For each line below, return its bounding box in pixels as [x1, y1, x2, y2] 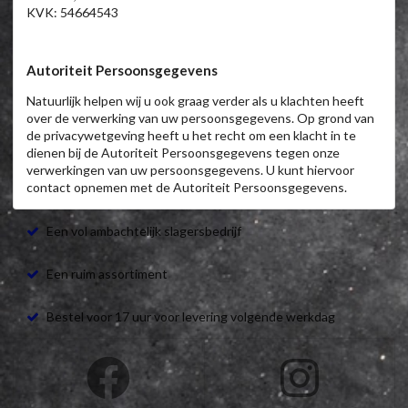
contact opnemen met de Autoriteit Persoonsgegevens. [26, 179, 347, 196]
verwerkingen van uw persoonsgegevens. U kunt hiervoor [26, 162, 354, 178]
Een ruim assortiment [44, 266, 168, 282]
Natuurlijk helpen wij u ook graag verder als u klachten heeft [26, 93, 364, 109]
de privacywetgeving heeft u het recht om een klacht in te [26, 127, 356, 144]
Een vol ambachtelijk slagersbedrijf [44, 223, 242, 240]
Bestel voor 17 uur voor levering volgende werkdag [44, 309, 336, 325]
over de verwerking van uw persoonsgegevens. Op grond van [26, 110, 374, 127]
